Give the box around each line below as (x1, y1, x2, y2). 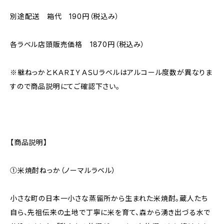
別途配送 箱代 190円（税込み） (10, 12, 119, 20)
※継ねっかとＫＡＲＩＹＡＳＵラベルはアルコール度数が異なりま (10, 68, 212, 76)
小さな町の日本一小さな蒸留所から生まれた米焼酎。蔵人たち (10, 194, 208, 202)
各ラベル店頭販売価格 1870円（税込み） (10, 40, 145, 48)
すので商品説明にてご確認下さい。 (10, 82, 120, 90)
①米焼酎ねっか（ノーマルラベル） (10, 166, 116, 174)
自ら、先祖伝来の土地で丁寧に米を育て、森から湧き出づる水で (10, 208, 211, 216)
